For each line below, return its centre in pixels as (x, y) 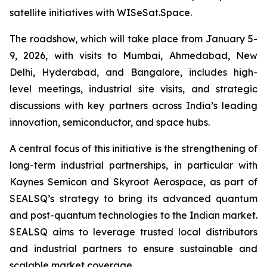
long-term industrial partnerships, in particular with (133, 165)
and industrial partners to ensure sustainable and (133, 249)
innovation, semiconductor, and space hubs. (110, 122)
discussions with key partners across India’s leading (133, 105)
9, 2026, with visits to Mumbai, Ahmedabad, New (133, 55)
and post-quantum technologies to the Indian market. (133, 215)
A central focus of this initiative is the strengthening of (133, 148)
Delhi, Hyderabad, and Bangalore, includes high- (133, 72)
